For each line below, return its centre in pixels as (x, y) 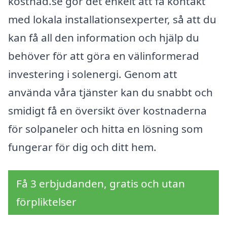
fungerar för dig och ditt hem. (82, 147)
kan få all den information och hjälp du (104, 38)
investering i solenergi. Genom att (93, 74)
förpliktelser (46, 201)
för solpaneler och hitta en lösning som (105, 129)
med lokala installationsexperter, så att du (112, 20)
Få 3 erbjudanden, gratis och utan (101, 183)
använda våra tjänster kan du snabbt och (110, 92)
